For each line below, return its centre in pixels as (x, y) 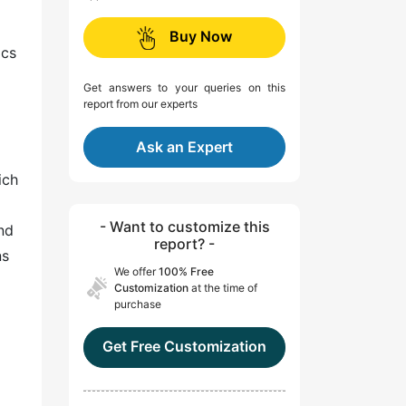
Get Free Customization (184, 347)
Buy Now (201, 37)
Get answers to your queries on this (184, 88)
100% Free (186, 272)
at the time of (223, 288)
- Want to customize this (184, 227)
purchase (138, 304)
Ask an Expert (184, 147)
